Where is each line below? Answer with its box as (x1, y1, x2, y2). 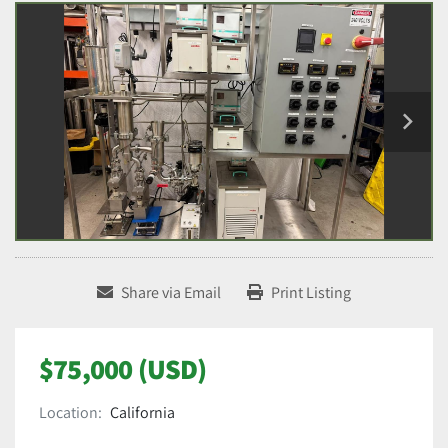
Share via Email (121, 282, 221, 304)
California (110, 402, 175, 424)
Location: (39, 402, 102, 424)
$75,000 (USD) (39, 350, 207, 388)
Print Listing (271, 282, 351, 304)
